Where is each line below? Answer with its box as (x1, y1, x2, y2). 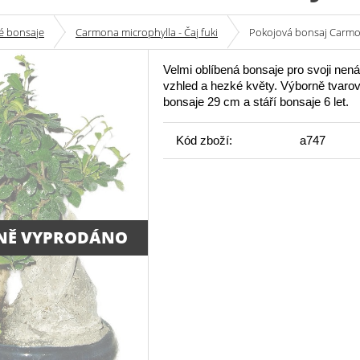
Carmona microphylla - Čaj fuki (76, 25, 218, 39)
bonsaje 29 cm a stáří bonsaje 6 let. (163, 95, 349, 108)
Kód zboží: (176, 133, 232, 147)
